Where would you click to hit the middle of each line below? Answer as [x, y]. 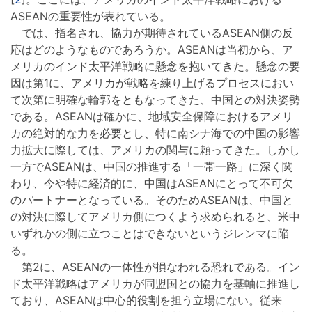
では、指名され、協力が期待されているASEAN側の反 [152, 33]
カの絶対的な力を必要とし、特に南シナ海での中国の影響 [155, 133]
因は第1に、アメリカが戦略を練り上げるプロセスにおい [152, 83]
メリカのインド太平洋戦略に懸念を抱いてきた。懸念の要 [155, 67]
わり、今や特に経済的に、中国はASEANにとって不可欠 [152, 184]
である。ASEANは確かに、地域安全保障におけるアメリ [152, 117]
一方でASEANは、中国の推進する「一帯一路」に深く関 [152, 167]
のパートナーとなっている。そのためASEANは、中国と [152, 200]
